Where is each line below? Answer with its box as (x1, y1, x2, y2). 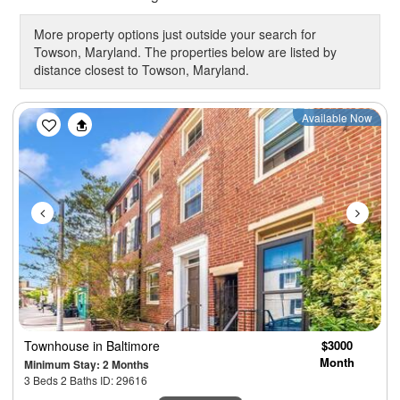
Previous (45, 106, 114, 133)
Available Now (302, 110, 372, 126)
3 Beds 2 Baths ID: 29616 (24, 372, 147, 388)
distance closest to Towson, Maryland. (34, 61, 249, 79)
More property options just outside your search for (34, 25, 316, 44)
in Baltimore (93, 337, 160, 355)
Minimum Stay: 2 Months (24, 356, 149, 373)
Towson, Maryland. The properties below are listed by (34, 43, 337, 62)
